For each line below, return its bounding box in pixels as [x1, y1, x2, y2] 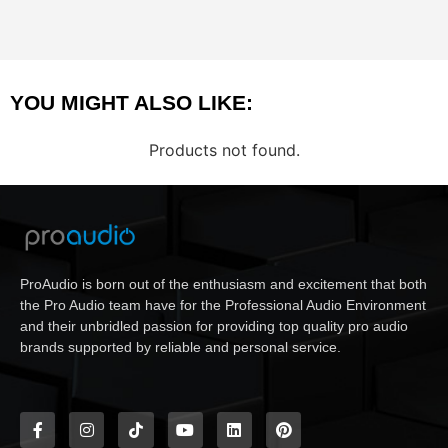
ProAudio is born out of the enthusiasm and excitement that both [20, 275, 427, 292]
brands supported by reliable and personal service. [20, 338, 341, 355]
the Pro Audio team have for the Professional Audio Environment [20, 296, 426, 313]
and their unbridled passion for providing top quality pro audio [20, 317, 408, 334]
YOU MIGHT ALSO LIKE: [10, 91, 253, 115]
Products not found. [148, 139, 300, 160]
